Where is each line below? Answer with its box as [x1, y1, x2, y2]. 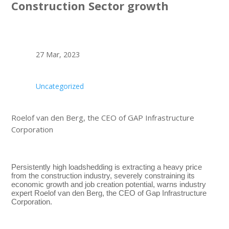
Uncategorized [35, 81, 84, 91]
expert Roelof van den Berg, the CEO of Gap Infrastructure [11, 188, 207, 197]
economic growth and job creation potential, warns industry [11, 179, 207, 189]
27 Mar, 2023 [35, 49, 80, 59]
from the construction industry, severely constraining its [11, 171, 195, 180]
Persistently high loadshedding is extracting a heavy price [11, 162, 202, 171]
